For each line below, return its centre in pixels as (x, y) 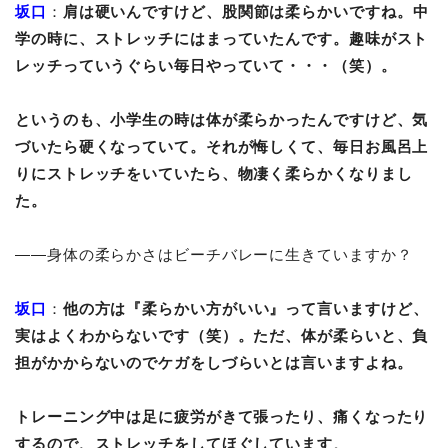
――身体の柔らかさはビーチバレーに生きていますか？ (219, 254)
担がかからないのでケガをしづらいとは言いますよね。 (214, 362)
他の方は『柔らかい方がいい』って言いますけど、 (245, 308)
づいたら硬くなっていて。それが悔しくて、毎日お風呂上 (222, 146)
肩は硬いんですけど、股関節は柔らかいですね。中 (245, 11)
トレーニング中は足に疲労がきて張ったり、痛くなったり (222, 416)
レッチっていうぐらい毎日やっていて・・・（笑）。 (206, 65)
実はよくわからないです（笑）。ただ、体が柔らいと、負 (222, 335)
